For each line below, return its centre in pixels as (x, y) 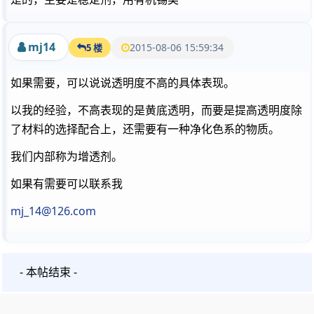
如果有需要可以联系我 (67, 184)
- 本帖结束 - (48, 272)
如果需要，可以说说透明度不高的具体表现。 (123, 83)
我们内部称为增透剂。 (67, 156)
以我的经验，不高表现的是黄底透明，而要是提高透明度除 (156, 110)
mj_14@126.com (53, 211)
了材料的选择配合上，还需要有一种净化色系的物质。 (145, 129)
